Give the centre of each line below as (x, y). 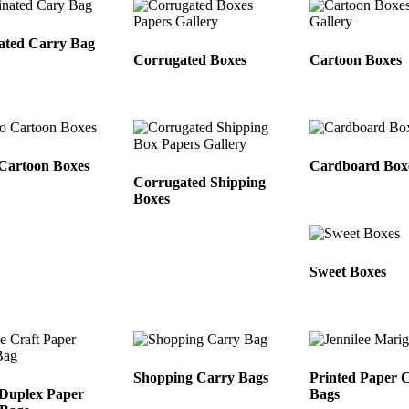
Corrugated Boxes (190, 60)
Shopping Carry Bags (201, 377)
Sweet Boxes (348, 271)
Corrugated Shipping (200, 183)
